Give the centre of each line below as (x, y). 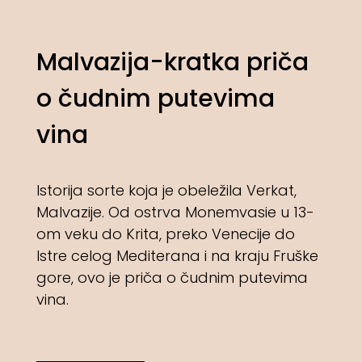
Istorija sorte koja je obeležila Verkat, (166, 190)
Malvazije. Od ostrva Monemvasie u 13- (175, 212)
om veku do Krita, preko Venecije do (165, 234)
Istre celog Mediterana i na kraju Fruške (177, 255)
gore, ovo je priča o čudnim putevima (172, 277)
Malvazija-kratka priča (172, 62)
